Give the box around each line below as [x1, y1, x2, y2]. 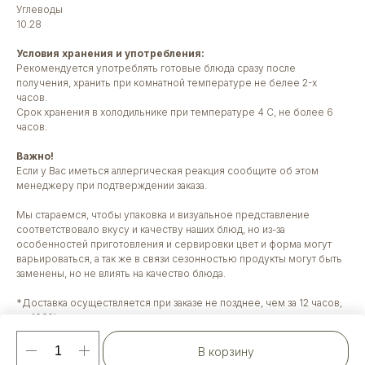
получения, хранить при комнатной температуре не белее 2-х [16, 77, 317, 89]
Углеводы [16, 3, 63, 15]
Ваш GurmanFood [16, 326, 108, 338]
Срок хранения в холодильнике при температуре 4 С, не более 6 [16, 106, 333, 118]
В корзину [197, 344, 254, 358]
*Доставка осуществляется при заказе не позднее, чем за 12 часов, [16, 297, 342, 309]
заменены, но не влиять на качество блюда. [16, 267, 226, 279]
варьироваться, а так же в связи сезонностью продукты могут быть [16, 253, 342, 265]
